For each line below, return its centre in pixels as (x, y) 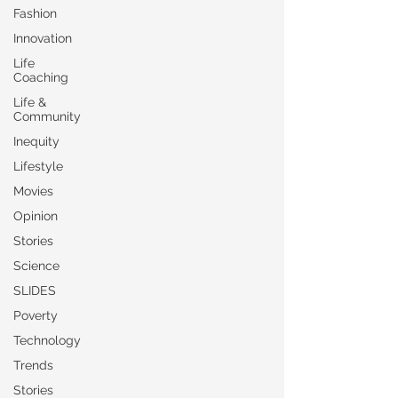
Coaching (41, 77)
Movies (33, 191)
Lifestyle (38, 166)
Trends (33, 365)
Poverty (36, 315)
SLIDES (35, 291)
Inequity (36, 141)
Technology (47, 340)
